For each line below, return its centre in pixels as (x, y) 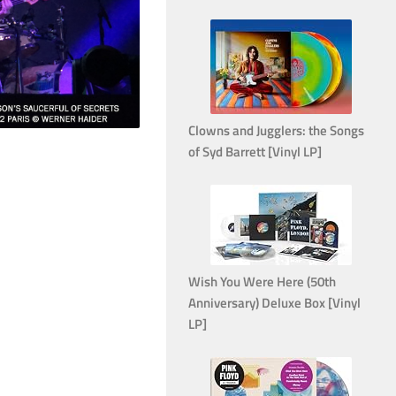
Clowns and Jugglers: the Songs (276, 130)
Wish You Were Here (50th (262, 281)
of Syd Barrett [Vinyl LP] (255, 151)
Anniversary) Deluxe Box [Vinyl (274, 302)
